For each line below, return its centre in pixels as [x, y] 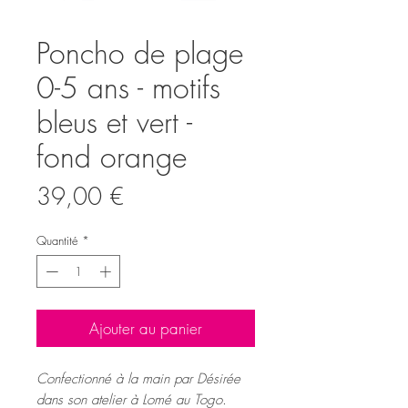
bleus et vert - [114, 123]
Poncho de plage [140, 54]
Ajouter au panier [146, 328]
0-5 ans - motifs [128, 88]
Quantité [57, 241]
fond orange [112, 158]
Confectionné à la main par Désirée [138, 378]
